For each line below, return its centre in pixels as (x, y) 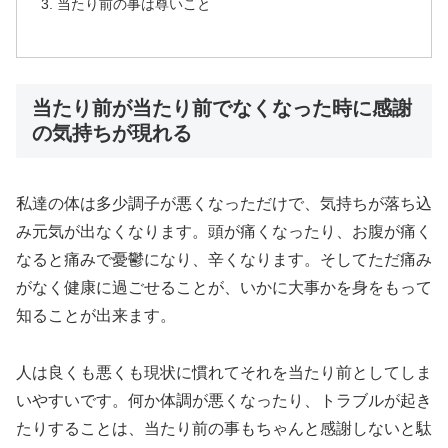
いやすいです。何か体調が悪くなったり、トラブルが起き (224, 401)
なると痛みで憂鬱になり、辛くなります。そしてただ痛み (224, 260)
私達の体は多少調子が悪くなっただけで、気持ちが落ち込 (224, 204)
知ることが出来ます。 (96, 316)
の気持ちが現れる (112, 132)
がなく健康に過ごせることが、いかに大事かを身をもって (224, 288)
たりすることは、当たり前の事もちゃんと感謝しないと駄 (224, 429)
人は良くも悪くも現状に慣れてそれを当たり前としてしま (224, 373)
